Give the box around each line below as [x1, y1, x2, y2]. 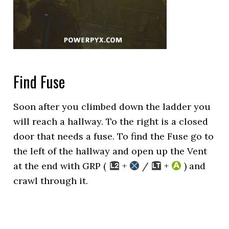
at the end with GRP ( [13, 160, 109, 172]
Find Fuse [13, 70, 65, 93]
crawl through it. [13, 175, 88, 187]
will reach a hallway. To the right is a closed [13, 116, 209, 127]
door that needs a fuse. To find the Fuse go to [13, 130, 214, 142]
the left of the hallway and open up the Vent [13, 145, 208, 157]
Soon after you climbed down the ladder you [13, 101, 211, 112]
